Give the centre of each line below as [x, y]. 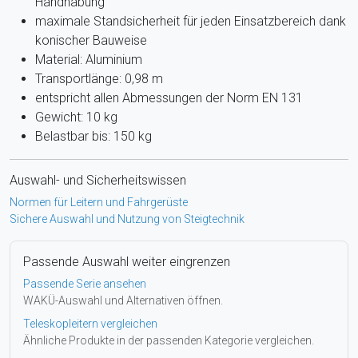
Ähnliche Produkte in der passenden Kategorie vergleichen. [169, 340]
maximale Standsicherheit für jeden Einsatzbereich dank [191, 21]
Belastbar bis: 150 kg [93, 136]
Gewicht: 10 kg [76, 117]
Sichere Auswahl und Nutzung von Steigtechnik [127, 219]
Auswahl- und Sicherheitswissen [98, 180]
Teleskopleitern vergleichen [90, 323]
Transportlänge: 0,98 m [99, 78]
